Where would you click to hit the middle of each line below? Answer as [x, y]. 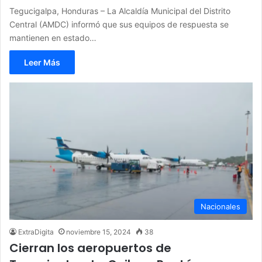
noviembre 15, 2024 [99, 232]
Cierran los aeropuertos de [90, 248]
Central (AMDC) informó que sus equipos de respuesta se [119, 25]
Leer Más [42, 63]
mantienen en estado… [53, 38]
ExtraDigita [36, 232]
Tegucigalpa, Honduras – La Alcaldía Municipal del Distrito [120, 11]
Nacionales [220, 206]
